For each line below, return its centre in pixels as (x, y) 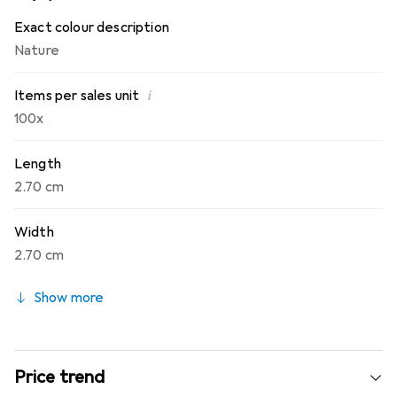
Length (38, 164)
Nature (37, 51)
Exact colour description (92, 28)
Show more (69, 298)
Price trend (60, 378)
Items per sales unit (77, 96)
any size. (41, 12)
